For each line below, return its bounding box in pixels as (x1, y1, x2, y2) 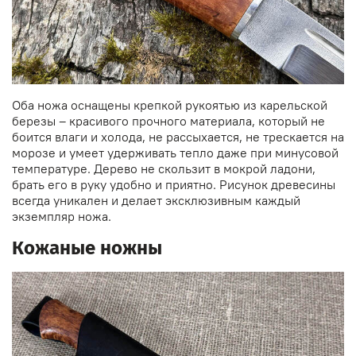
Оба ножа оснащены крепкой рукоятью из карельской (12, 96, 327, 113)
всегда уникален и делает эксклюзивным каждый (12, 192, 300, 208)
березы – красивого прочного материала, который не (12, 112, 325, 129)
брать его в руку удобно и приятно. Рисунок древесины (12, 176, 335, 192)
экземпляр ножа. (12, 207, 111, 224)
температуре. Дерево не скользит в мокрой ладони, (12, 160, 315, 176)
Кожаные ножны (12, 236, 162, 259)
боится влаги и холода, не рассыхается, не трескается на (12, 128, 344, 145)
